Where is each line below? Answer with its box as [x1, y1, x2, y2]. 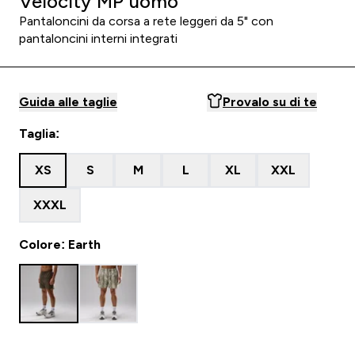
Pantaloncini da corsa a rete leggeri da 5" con [19, 14, 273, 28]
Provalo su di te [223, 95, 317, 109]
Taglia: [19, 127, 59, 140]
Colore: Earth [19, 238, 101, 251]
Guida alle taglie [19, 95, 117, 109]
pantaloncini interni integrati [19, 32, 177, 45]
